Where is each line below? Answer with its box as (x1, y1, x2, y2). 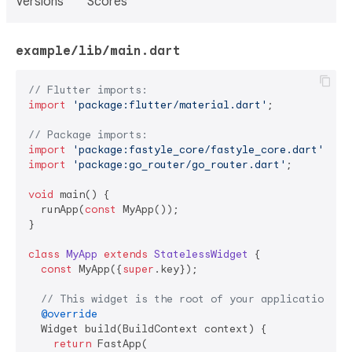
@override (41, 307, 97, 321)
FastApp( (91, 337, 148, 350)
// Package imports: (28, 128, 148, 141)
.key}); (154, 262, 198, 276)
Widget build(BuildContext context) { (28, 322, 267, 335)
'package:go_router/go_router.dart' (72, 158, 286, 171)
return (53, 337, 91, 350)
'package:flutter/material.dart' (72, 98, 267, 112)
